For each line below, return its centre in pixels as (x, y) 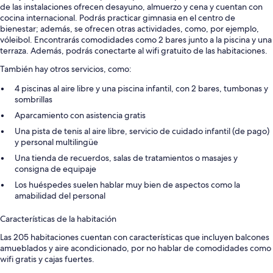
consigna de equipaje (55, 169)
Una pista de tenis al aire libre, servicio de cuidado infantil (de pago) (142, 131)
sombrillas (34, 100)
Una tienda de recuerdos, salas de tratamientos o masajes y (126, 158)
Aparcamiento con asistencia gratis (80, 115)
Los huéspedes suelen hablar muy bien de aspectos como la (127, 185)
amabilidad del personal (60, 196)
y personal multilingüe (56, 142)
